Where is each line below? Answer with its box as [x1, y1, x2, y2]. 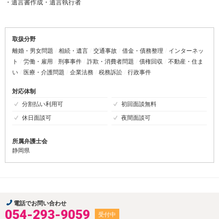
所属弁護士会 [12, 138, 47, 145]
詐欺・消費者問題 [87, 58, 134, 66]
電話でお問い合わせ [14, 200, 67, 207]
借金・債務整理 [122, 47, 163, 55]
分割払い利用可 [22, 101, 63, 108]
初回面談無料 [121, 101, 156, 108]
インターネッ [169, 47, 204, 55]
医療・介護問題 [23, 69, 65, 76]
